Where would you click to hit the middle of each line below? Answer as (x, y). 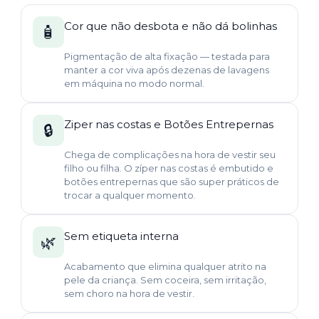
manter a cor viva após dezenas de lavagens (167, 70)
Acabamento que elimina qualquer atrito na (165, 267)
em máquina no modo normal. (134, 84)
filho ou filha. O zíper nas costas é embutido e (169, 168)
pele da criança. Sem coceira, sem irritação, (165, 280)
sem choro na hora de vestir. (129, 294)
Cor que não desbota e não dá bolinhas (171, 26)
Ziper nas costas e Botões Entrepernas (170, 125)
